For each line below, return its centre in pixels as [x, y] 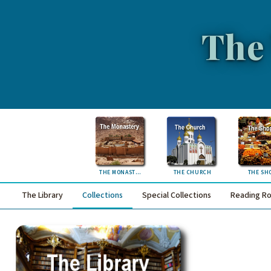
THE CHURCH [192, 172]
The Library [42, 195]
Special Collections [177, 195]
